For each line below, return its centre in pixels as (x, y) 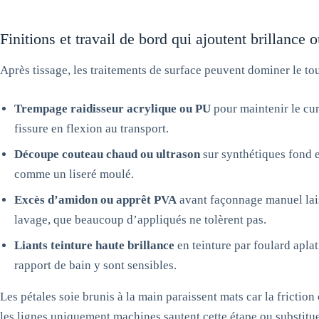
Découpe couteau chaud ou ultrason (107, 154)
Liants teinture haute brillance (94, 245)
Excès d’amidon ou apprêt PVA (95, 199)
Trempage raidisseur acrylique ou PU (113, 108)
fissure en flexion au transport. (91, 128)
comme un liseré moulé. (74, 174)
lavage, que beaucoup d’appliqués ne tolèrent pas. (140, 219)
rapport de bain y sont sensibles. (95, 265)
